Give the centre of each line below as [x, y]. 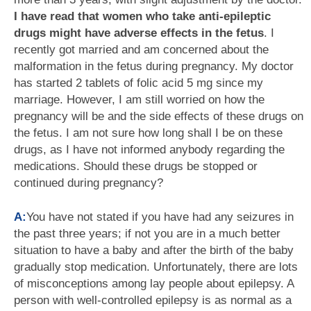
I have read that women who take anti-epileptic [142, 16]
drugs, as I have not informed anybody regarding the [149, 150]
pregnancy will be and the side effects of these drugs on [159, 116]
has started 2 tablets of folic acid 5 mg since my [138, 83]
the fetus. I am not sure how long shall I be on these [148, 133]
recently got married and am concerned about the [141, 50]
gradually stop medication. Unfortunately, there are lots [156, 267]
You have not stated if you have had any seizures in [160, 217]
